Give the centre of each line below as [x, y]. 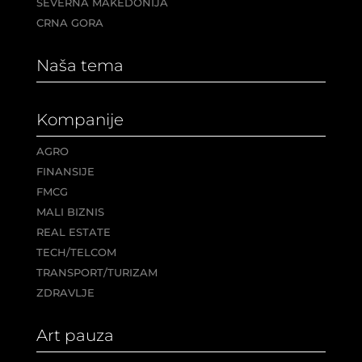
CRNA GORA [69, 22]
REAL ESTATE [73, 232]
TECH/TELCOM [76, 252]
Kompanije [80, 119]
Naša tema [80, 65]
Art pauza [75, 335]
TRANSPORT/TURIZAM [97, 272]
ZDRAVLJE [65, 292]
